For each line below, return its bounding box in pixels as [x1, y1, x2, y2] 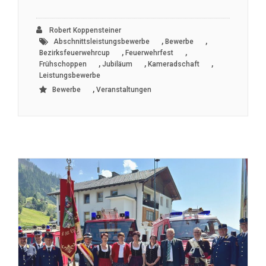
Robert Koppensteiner [47, 26, 121, 34]
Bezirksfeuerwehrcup [39, 48, 110, 57]
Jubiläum [102, 59, 132, 68]
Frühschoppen [39, 59, 87, 68]
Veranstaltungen [96, 85, 151, 94]
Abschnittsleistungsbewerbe [53, 37, 150, 46]
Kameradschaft [148, 59, 199, 68]
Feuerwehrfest [125, 48, 173, 57]
